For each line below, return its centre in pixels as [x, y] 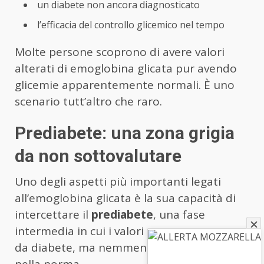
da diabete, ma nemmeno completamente [129, 248]
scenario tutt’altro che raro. [88, 102]
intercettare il [53, 215]
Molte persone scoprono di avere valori [120, 52]
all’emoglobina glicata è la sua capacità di [125, 198]
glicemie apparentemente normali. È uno [125, 85]
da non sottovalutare [98, 156]
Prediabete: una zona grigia [125, 133]
